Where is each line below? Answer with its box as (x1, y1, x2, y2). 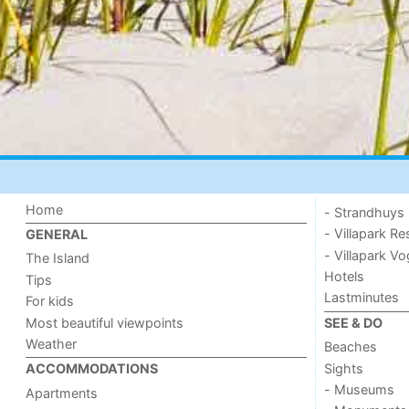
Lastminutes (323, 289, 399, 306)
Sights (323, 360, 363, 376)
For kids (26, 293, 75, 309)
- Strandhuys (323, 204, 404, 220)
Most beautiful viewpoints (26, 314, 184, 330)
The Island (26, 250, 90, 267)
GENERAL (26, 226, 89, 243)
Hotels (323, 268, 364, 284)
